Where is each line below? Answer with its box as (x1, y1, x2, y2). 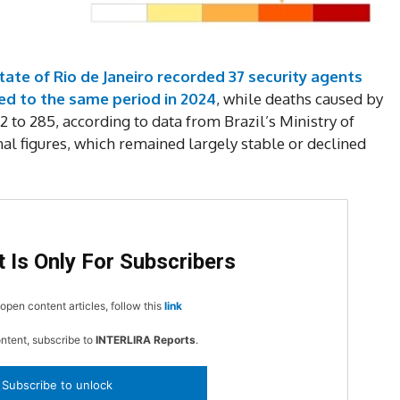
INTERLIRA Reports (96, 333, 196, 347)
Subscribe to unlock (2, 378, 112, 393)
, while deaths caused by (216, 89, 383, 109)
